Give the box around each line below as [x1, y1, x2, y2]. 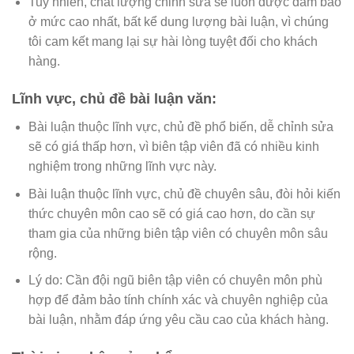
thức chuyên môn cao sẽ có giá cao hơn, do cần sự [28, 206, 315, 220]
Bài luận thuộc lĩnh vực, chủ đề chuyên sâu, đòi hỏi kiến [28, 186, 341, 201]
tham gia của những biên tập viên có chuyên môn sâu [28, 226, 328, 240]
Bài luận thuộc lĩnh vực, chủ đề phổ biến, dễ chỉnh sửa [28, 120, 333, 134]
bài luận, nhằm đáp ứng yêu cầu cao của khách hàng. [28, 313, 329, 327]
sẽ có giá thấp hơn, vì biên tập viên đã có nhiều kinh [28, 140, 319, 154]
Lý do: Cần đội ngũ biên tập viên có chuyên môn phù [28, 273, 322, 288]
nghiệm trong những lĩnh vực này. [28, 160, 217, 174]
